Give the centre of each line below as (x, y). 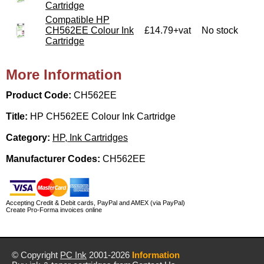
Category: (29, 137)
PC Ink (73, 255)
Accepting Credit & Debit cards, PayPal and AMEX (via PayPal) (95, 202)
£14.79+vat (168, 30)
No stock (220, 30)
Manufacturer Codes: (54, 159)
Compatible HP (77, 19)
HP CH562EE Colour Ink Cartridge (103, 116)
